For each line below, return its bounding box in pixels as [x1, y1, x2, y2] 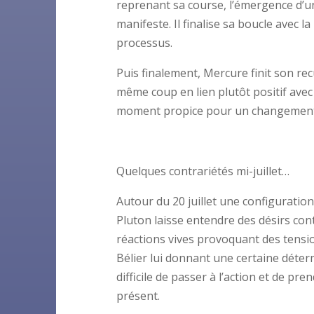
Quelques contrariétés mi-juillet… [116, 163, 290, 179]
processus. [116, 34, 173, 50]
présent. [116, 287, 161, 303]
